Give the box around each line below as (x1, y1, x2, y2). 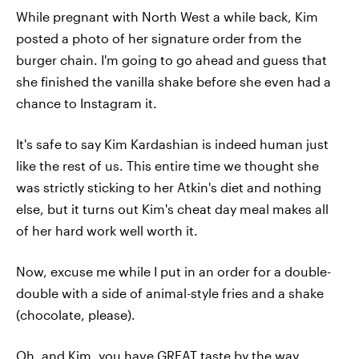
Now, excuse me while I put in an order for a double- (16, 264, 331, 280)
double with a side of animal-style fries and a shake (16, 285, 324, 301)
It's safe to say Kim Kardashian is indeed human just (16, 136, 329, 152)
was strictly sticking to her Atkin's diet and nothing (16, 179, 321, 196)
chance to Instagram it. (16, 95, 157, 111)
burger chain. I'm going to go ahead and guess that (16, 52, 327, 68)
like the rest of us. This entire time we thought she (16, 158, 319, 174)
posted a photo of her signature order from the (16, 30, 301, 46)
